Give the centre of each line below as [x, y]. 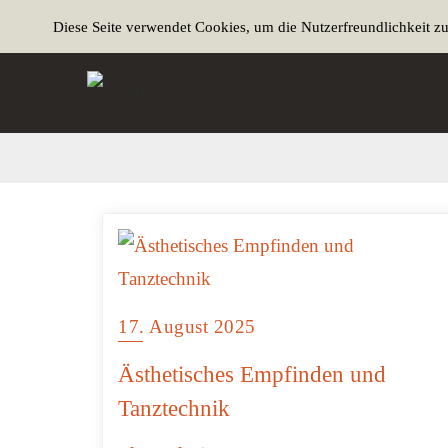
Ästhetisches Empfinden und [252, 374]
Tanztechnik [174, 408]
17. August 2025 [187, 326]
